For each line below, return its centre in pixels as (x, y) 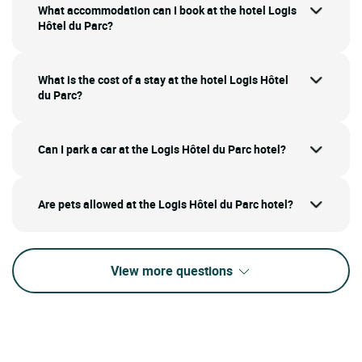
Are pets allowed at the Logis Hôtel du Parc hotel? (166, 204)
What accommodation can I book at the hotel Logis (167, 11)
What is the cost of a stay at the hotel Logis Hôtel (163, 80)
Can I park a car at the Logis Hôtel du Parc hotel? (162, 149)
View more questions (173, 270)
